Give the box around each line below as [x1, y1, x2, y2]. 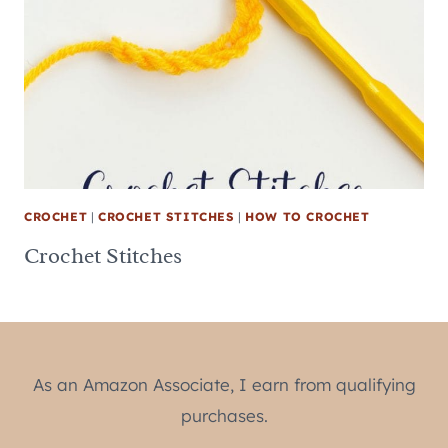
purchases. [180, 404, 268, 426]
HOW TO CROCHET [245, 208, 370, 224]
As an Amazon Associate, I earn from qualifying [32, 373, 416, 395]
